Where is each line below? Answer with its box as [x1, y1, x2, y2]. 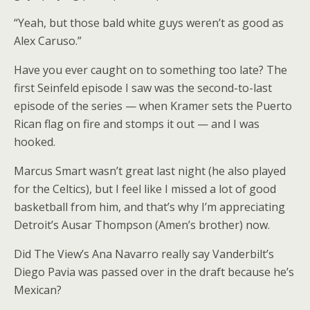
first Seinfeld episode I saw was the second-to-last [14, 80, 272, 96]
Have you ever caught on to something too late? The [14, 62, 287, 78]
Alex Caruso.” [14, 33, 82, 49]
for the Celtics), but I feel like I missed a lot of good [14, 181, 276, 197]
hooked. [14, 134, 55, 150]
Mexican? [14, 282, 64, 298]
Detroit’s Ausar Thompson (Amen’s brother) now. [14, 217, 270, 233]
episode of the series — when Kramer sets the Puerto [14, 98, 292, 114]
